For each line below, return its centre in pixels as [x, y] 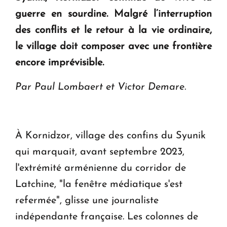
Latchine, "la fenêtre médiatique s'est [99, 185]
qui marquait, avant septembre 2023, [100, 152]
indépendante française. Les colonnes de [107, 217]
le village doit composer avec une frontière [113, 47]
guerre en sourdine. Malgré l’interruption [113, 14]
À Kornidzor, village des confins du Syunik [110, 136]
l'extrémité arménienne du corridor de [101, 168]
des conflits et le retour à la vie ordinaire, [113, 31]
